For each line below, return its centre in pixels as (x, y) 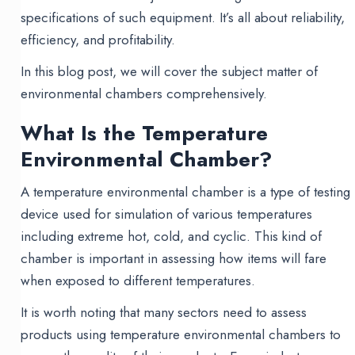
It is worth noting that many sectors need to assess (164, 313)
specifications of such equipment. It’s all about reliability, (183, 18)
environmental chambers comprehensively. (144, 94)
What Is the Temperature (145, 134)
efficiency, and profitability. (98, 40)
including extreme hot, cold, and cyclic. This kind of (172, 237)
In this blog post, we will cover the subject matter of (170, 72)
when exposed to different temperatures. (138, 281)
